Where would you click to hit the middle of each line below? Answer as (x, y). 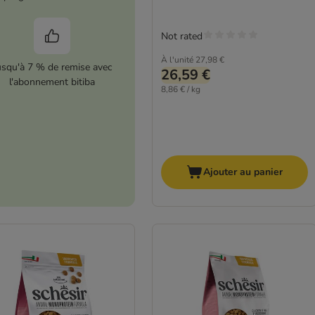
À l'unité (177, 59)
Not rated (181, 36)
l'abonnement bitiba (52, 82)
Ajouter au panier (243, 172)
